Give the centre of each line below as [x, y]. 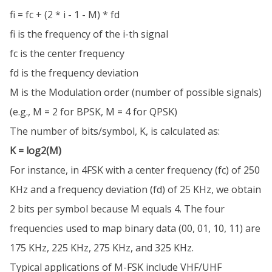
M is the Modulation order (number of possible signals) [136, 93]
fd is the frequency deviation [74, 73]
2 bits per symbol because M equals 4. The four [117, 209]
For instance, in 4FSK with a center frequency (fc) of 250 [135, 170]
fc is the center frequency [67, 54]
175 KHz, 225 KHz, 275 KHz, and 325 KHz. [102, 248]
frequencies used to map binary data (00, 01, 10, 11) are [135, 229]
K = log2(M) [36, 151]
